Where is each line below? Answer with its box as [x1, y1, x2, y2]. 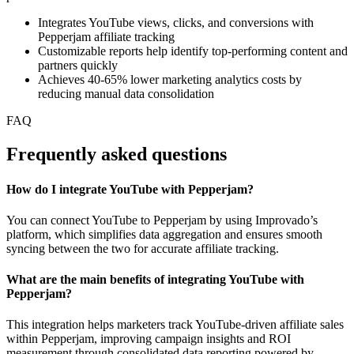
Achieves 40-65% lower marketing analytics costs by [38, 73, 302, 87]
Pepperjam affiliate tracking [38, 30, 175, 44]
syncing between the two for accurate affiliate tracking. [6, 241, 279, 255]
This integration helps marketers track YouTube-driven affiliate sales [6, 318, 344, 332]
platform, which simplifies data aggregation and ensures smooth [6, 227, 322, 241]
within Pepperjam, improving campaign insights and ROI [6, 332, 291, 346]
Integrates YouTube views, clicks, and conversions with [38, 16, 314, 30]
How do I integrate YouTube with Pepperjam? [6, 182, 254, 196]
